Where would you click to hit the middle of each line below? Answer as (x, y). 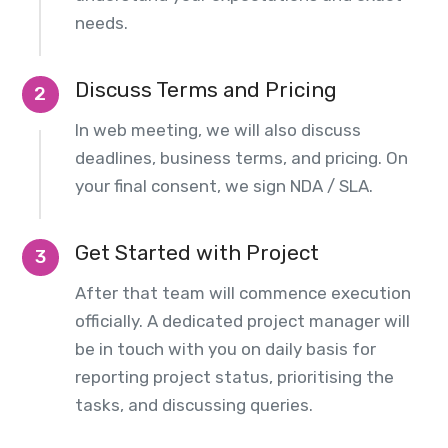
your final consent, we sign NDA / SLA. (223, 186)
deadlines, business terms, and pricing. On (241, 158)
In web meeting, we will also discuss (217, 130)
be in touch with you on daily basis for (225, 349)
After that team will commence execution (242, 293)
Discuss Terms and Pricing (205, 89)
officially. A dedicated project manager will (242, 321)
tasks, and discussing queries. (193, 405)
